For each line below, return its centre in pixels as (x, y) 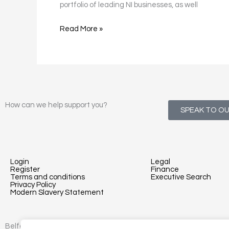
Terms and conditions (48, 177)
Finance (165, 169)
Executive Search (181, 177)
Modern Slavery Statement (57, 192)
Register (25, 169)
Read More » (81, 29)
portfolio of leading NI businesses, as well (129, 5)
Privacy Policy (33, 185)
